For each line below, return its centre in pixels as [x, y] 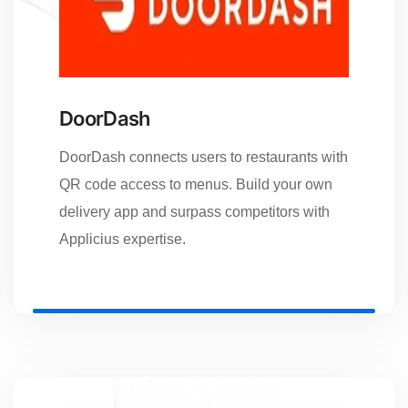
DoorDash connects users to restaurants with [204, 157]
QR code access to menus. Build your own [196, 184]
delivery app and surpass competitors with [194, 211]
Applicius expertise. [122, 239]
